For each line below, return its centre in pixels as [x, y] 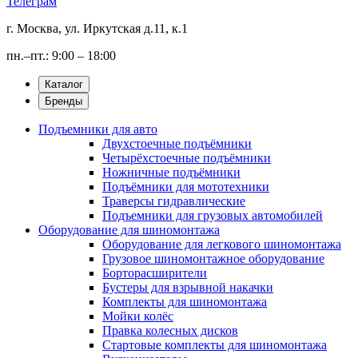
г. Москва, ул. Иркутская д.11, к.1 [97, 28]
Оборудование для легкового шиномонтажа [222, 244]
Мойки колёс [138, 316]
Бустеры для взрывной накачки [188, 287]
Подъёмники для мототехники [186, 187]
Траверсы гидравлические [174, 201]
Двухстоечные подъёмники [177, 143]
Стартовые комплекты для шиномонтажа [215, 345]
